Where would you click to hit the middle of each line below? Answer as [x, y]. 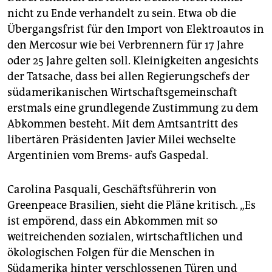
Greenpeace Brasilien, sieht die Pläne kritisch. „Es [131, 205]
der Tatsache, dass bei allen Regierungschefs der [128, 76]
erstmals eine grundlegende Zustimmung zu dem [133, 108]
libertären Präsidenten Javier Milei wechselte [121, 139]
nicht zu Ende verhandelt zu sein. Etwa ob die [122, 13]
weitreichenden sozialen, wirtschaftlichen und [125, 236]
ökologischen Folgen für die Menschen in [111, 252]
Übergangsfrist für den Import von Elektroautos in [136, 29]
